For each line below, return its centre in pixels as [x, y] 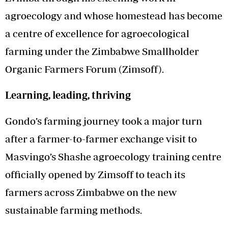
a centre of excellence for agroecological [97, 33]
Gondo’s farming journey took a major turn [104, 121]
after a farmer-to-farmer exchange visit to [101, 138]
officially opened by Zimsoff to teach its [95, 174]
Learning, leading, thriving [68, 95]
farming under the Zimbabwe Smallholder [102, 51]
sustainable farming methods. [74, 210]
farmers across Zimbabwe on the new [91, 192]
